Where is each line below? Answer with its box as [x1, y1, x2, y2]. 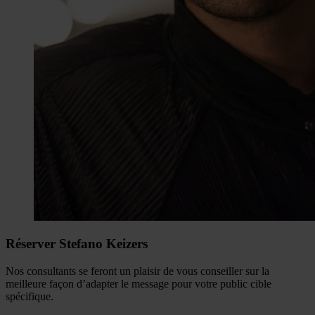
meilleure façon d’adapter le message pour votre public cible [6, 278, 271, 290]
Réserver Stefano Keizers [6, 236, 148, 252]
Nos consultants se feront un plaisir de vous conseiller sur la [6, 265, 269, 278]
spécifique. [6, 290, 53, 303]
